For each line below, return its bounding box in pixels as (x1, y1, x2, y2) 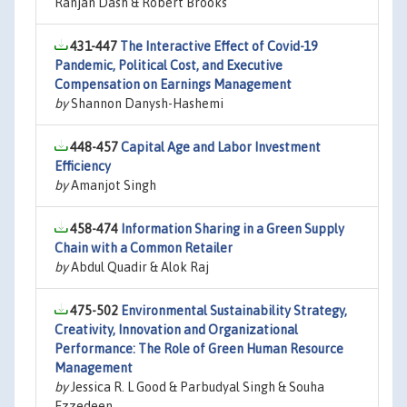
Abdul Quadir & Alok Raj (68, 260, 209, 274)
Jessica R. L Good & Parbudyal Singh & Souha (68, 380, 324, 394)
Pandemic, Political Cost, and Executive (55, 58, 283, 73)
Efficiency (55, 159, 111, 174)
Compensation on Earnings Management (55, 77, 292, 92)
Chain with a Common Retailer (55, 241, 233, 255)
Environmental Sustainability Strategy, (121, 303, 347, 318)
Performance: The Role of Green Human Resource (55, 342, 343, 356)
